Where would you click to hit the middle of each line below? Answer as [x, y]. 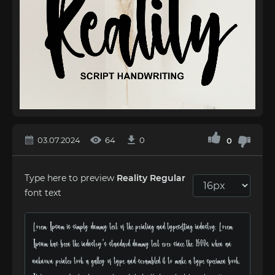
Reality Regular [151, 178]
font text [43, 193]
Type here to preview [71, 178]
